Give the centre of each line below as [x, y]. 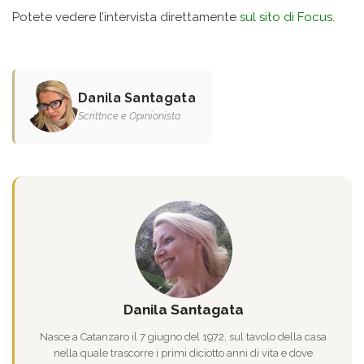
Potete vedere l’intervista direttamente [126, 17]
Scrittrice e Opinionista [129, 116]
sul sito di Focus [286, 17]
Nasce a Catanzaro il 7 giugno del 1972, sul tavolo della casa [183, 337]
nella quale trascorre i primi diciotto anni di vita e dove [183, 353]
